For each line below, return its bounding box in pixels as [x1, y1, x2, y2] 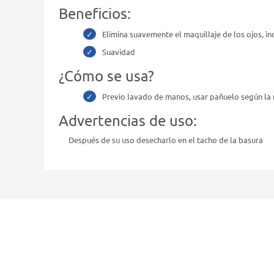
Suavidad [102, 46, 135, 57]
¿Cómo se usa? [59, 67, 154, 84]
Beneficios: [59, 4, 131, 22]
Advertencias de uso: [59, 111, 197, 129]
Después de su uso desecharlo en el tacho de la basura [68, 135, 263, 145]
